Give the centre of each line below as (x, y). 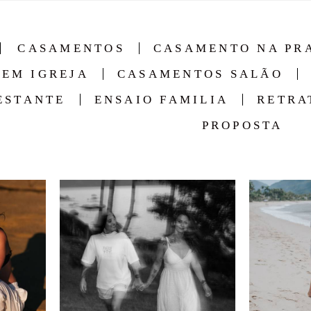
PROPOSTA (242, 125)
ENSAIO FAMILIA (161, 100)
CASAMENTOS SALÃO (200, 74)
